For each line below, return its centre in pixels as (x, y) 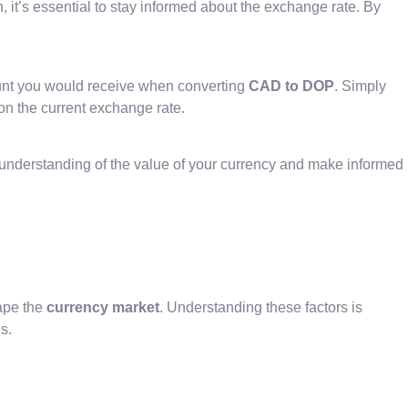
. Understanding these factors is (261, 307)
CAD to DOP (291, 86)
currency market (103, 307)
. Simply (360, 86)
